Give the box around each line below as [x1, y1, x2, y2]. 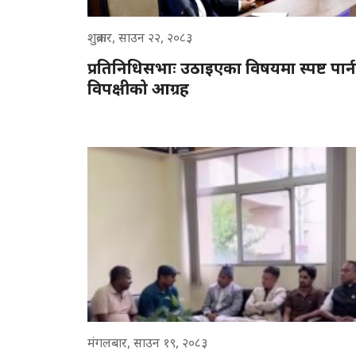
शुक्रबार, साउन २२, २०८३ [87, 28, 192, 46]
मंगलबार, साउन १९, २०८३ [87, 333, 207, 351]
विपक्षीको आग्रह [87, 77, 189, 99]
